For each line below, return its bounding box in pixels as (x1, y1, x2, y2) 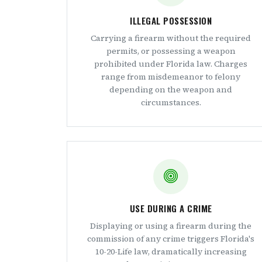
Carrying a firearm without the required (91, 32, 251, 44)
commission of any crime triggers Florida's (87, 233, 254, 244)
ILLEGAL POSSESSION (130, 14, 212, 27)
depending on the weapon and (109, 84, 232, 95)
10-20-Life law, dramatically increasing (95, 246, 247, 257)
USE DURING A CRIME (129, 202, 212, 215)
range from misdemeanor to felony (101, 71, 240, 82)
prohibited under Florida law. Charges (94, 58, 247, 70)
